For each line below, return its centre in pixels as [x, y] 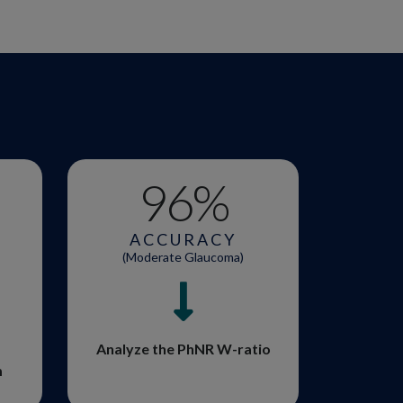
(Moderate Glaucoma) [183, 256]
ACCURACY [183, 239]
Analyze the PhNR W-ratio [183, 349]
